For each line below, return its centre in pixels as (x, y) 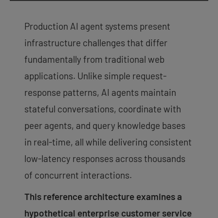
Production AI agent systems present (97, 26)
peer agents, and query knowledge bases (105, 125)
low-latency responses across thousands (105, 158)
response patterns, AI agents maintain (100, 92)
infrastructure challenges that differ (96, 42)
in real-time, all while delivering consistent (108, 142)
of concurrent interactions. (78, 175)
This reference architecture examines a (103, 196)
